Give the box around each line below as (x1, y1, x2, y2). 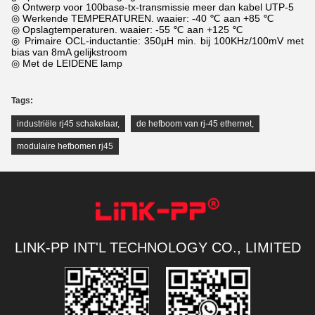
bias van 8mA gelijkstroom (11, 46, 127, 58)
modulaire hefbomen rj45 (17, 141, 113, 151)
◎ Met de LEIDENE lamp (11, 58, 122, 69)
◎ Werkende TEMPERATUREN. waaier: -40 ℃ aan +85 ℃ (11, 13, 274, 24)
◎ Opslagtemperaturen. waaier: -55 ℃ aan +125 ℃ (11, 24, 243, 35)
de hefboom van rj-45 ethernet (136, 119, 252, 129)
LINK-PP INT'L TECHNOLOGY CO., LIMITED (14, 240, 301, 255)
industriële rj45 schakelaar (17, 119, 117, 129)
